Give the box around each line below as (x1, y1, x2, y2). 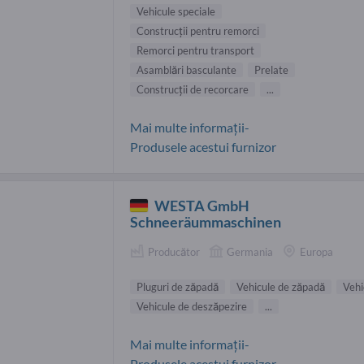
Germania (227, 245, 273, 258)
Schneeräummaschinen (130, 212, 281, 231)
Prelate (254, 63, 288, 76)
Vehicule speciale (136, 4, 215, 18)
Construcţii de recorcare (136, 82, 249, 96)
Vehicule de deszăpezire (136, 300, 247, 314)
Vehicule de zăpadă (236, 280, 325, 294)
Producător (148, 245, 200, 258)
